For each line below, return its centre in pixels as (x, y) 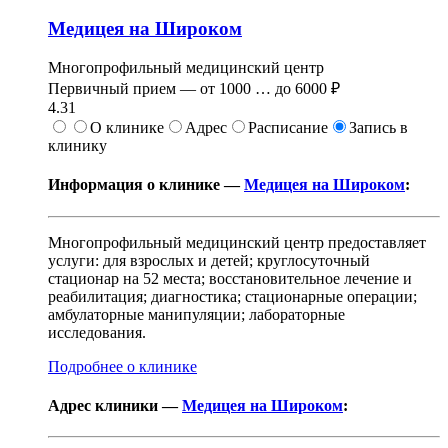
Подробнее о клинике (122, 366)
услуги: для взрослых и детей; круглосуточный (209, 260)
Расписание (288, 128)
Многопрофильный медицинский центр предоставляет (237, 242)
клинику (77, 146)
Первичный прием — (124, 89)
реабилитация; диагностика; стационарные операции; (232, 296)
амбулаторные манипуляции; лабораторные (196, 314)
